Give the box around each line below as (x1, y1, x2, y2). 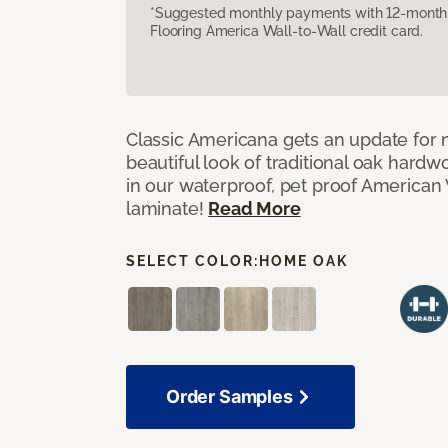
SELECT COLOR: (126, 252, 259, 269)
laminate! (126, 197, 209, 219)
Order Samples (166, 385, 293, 407)
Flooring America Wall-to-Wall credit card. (150, 22, 424, 39)
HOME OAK (259, 252, 348, 269)
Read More (208, 197, 301, 219)
